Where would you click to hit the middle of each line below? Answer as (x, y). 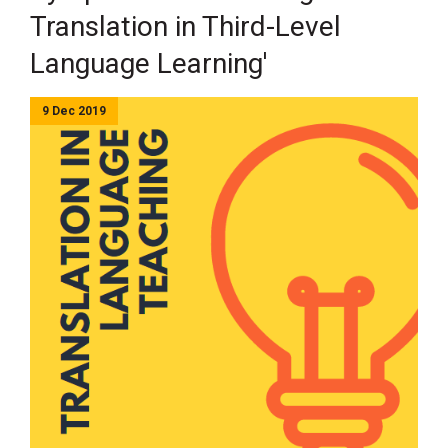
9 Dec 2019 (74, 111)
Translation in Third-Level (185, 26)
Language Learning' (148, 63)
